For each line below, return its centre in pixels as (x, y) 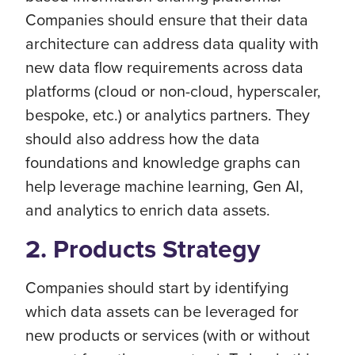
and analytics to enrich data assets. (148, 209)
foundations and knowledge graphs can (163, 162)
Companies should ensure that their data (167, 19)
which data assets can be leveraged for (162, 311)
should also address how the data (143, 138)
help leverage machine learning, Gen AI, (164, 185)
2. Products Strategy (143, 248)
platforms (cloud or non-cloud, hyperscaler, (173, 90)
